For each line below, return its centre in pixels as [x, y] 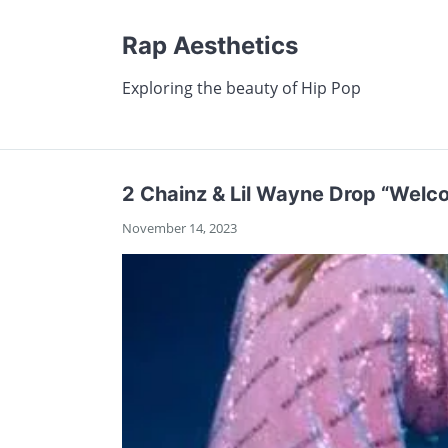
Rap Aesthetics [210, 45]
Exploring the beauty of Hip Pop [241, 88]
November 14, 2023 [179, 228]
